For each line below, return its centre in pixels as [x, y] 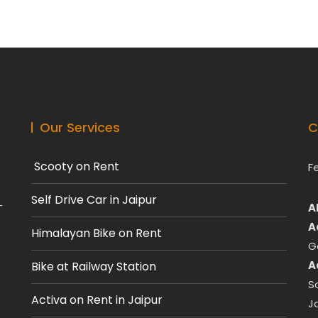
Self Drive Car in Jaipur [94, 200]
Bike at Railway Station [94, 267]
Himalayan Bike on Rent [97, 233]
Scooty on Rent [75, 166]
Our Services [80, 127]
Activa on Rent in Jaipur [97, 300]
